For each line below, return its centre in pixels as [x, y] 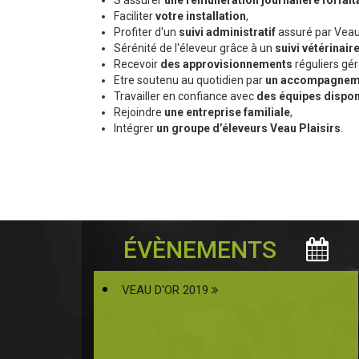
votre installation [201, 16]
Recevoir [137, 65]
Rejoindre [139, 113]
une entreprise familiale [227, 113]
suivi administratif [227, 32]
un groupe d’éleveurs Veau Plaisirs [248, 129]
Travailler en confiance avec [185, 97]
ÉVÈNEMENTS [203, 250]
